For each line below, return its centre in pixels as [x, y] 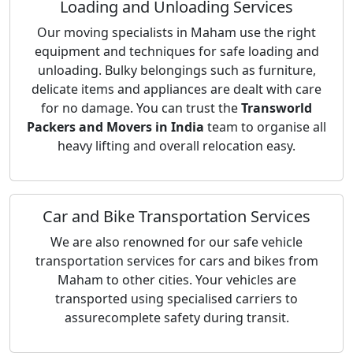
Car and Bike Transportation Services [176, 216]
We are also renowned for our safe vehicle [176, 242]
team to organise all [267, 127]
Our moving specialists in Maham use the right [176, 32]
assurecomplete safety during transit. [176, 318]
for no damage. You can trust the [141, 108]
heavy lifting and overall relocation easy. [176, 146]
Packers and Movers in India [117, 127]
